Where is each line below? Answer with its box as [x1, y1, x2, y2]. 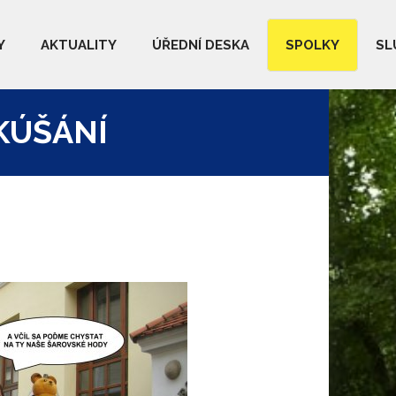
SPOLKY [286, 37, 339, 53]
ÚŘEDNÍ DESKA [152, 37, 249, 53]
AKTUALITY [41, 37, 117, 53]
